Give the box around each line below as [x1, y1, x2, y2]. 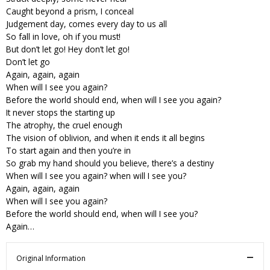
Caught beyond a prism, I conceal [6, 5, 134, 17]
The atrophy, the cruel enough [6, 119, 122, 131]
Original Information [16, 253, 86, 263]
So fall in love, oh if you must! [6, 30, 121, 42]
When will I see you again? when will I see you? [6, 169, 186, 181]
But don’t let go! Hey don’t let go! [6, 43, 130, 55]
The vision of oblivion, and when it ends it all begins [6, 131, 205, 143]
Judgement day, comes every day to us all [6, 17, 167, 30]
